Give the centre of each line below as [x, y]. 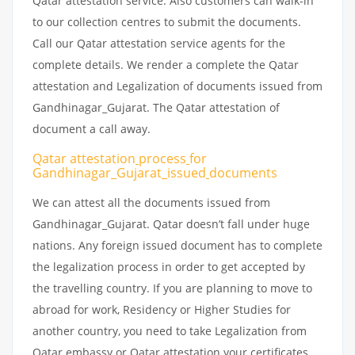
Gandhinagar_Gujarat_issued [119, 172]
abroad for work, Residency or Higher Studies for [162, 309]
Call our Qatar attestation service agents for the [159, 43]
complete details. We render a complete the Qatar [166, 64]
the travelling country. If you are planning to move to [172, 288]
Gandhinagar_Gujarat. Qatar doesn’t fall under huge [171, 223]
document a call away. [93, 128]
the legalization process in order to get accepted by [169, 266]
